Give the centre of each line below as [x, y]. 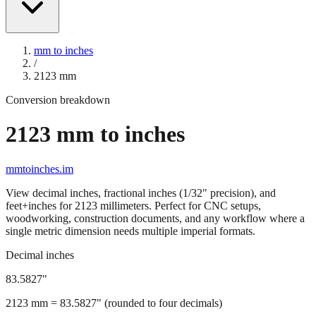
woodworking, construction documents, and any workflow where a [155, 218]
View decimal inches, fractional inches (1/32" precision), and [141, 193]
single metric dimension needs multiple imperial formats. [130, 231]
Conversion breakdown [58, 100]
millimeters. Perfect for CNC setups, [179, 205]
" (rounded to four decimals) [159, 303]
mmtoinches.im [39, 169]
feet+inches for [40, 205]
